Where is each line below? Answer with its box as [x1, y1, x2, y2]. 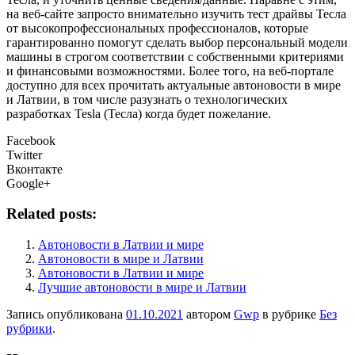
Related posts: [6, 205, 97, 223]
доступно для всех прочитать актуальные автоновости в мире [6, 78, 341, 92]
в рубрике [259, 307, 319, 322]
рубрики [6, 322, 52, 336]
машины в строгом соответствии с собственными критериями [6, 49, 344, 63]
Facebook [6, 133, 55, 147]
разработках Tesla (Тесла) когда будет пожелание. [6, 106, 271, 120]
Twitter [6, 147, 42, 162]
